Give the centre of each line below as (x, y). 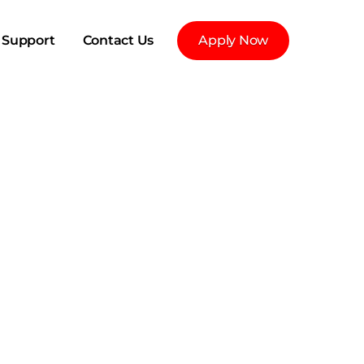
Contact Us (118, 40)
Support (28, 40)
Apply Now (233, 40)
